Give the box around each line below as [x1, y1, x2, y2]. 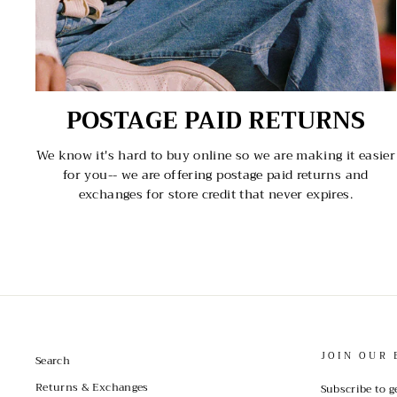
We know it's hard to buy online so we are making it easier [35, 144, 395, 167]
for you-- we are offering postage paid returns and [63, 164, 369, 186]
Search [35, 352, 71, 370]
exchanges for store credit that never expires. [78, 183, 353, 206]
